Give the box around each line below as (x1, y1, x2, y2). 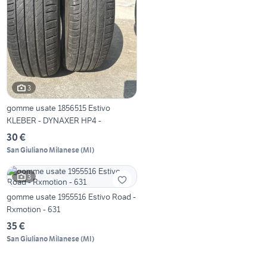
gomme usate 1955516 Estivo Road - (7, 191, 136, 203)
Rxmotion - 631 (7, 204, 61, 215)
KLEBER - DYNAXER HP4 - (7, 115, 102, 126)
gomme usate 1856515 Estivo (7, 103, 111, 114)
